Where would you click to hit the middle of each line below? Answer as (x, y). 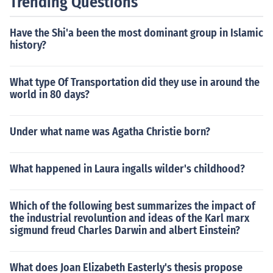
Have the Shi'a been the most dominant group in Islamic (136, 33)
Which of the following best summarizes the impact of (133, 206)
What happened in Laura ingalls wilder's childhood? (127, 169)
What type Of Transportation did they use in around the (135, 82)
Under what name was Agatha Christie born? (110, 132)
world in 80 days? (50, 94)
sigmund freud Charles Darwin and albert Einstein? (125, 230)
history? (28, 45)
